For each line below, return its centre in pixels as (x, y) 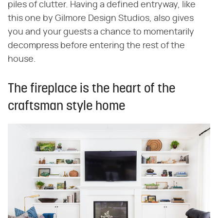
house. (22, 60)
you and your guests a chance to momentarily (101, 32)
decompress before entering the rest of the (96, 46)
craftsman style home (66, 107)
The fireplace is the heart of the (91, 90)
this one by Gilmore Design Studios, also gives (101, 19)
